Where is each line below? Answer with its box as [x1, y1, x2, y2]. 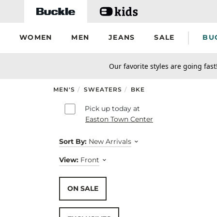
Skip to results [53, 93, 101, 103]
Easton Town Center [85, 114, 153, 124]
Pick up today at [85, 104, 140, 113]
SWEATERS [84, 85, 122, 93]
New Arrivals [89, 137, 131, 146]
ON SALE [67, 184, 98, 193]
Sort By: [59, 137, 87, 146]
